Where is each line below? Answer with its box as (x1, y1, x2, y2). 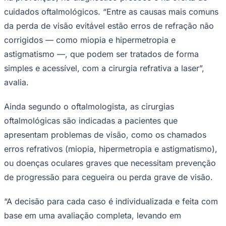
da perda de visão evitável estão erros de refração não (4, 20, 214, 31)
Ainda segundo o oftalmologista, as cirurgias (4, 101, 174, 111)
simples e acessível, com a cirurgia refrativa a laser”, (4, 63, 204, 73)
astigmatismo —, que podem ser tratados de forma (4, 48, 199, 59)
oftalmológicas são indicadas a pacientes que (4, 115, 178, 126)
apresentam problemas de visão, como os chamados (4, 129, 206, 140)
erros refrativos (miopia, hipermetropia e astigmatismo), (4, 143, 217, 154)
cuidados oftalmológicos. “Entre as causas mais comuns (4, 6, 218, 17)
